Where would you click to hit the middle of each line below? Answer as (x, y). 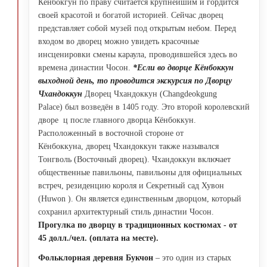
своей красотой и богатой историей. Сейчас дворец (131, 15)
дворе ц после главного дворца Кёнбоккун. (117, 120)
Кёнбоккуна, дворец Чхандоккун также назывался (128, 146)
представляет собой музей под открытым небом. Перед (137, 28)
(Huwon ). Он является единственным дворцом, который (140, 198)
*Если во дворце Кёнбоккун (183, 67)
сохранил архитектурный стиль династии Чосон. (126, 212)
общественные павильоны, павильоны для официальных (140, 172)
